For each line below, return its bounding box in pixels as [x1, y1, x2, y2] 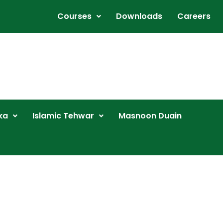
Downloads [116, 10, 162, 22]
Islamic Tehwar [32, 110, 94, 121]
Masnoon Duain [118, 110, 182, 121]
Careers [177, 10, 211, 22]
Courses [57, 10, 92, 22]
